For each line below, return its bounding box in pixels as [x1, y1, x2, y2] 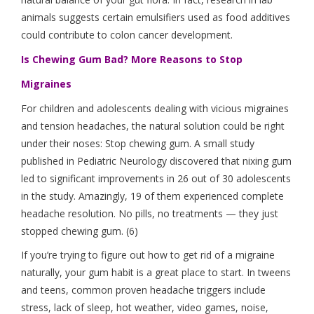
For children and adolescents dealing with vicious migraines [21, 101, 289, 115]
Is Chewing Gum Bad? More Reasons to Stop [21, 52, 243, 66]
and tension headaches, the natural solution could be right [21, 118, 285, 132]
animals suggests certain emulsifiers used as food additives [21, 11, 290, 25]
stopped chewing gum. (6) [21, 224, 138, 238]
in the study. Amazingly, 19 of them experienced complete [21, 189, 284, 203]
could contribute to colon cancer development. [21, 28, 233, 42]
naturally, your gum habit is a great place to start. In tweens [21, 266, 291, 280]
